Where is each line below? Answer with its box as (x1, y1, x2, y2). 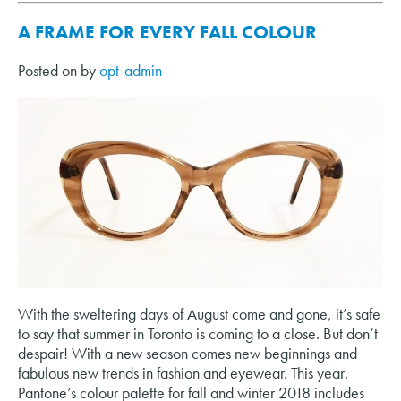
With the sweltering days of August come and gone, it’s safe (18, 303, 380, 324)
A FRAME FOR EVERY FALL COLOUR (18, 20, 317, 45)
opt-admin (99, 60, 162, 81)
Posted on (18, 60, 81, 81)
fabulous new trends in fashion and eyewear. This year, (18, 362, 349, 383)
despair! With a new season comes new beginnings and (18, 342, 357, 363)
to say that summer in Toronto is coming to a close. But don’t (18, 322, 378, 344)
